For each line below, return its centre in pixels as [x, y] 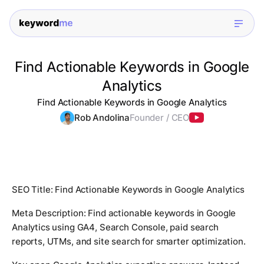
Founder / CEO [160, 118]
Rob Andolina [102, 118]
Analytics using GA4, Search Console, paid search [115, 227]
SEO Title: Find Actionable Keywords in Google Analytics [128, 190]
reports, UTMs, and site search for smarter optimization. [129, 242]
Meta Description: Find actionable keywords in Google [124, 213]
